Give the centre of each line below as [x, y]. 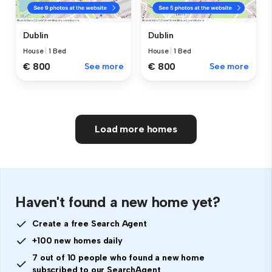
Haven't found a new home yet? [118, 202]
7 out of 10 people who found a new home [118, 257]
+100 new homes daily [77, 240]
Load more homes [136, 129]
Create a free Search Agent [90, 223]
